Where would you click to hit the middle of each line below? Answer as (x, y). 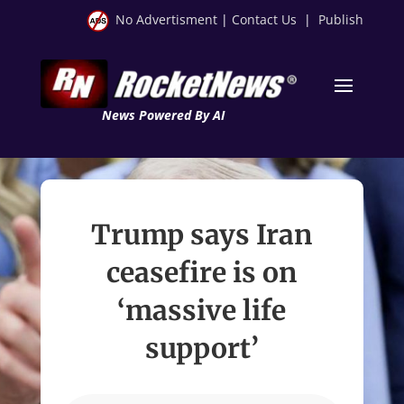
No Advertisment (167, 19)
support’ (202, 348)
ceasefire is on (202, 272)
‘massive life (202, 310)
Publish (341, 19)
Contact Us (265, 19)
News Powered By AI (163, 115)
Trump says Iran (202, 234)
